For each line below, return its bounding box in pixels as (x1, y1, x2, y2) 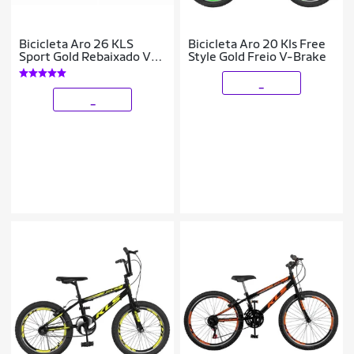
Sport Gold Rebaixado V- (19, 48, 157, 64)
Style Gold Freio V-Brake (188, 48, 327, 64)
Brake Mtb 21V (19, 61, 106, 77)
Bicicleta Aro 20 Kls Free (188, 36, 326, 51)
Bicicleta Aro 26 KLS (19, 36, 134, 51)
